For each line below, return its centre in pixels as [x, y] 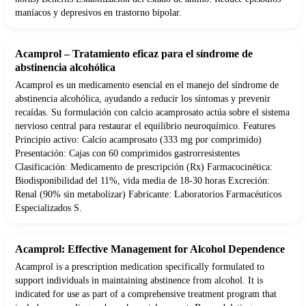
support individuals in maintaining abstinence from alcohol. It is [139, 281]
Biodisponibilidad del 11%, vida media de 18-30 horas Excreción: [142, 181]
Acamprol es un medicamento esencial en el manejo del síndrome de [147, 85]
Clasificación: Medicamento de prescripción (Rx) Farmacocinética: [144, 167]
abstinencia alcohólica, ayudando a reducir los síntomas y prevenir [143, 99]
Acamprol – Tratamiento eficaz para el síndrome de [134, 54]
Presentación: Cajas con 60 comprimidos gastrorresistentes [127, 154]
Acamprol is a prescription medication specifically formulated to [140, 267]
